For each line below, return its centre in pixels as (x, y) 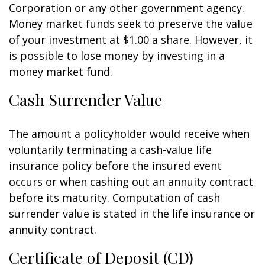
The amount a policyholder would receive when (129, 134)
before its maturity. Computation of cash (114, 198)
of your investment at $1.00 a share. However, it (131, 40)
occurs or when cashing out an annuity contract (131, 182)
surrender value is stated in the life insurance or (132, 214)
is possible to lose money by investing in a (117, 56)
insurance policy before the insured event (115, 166)
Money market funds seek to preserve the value (131, 24)
